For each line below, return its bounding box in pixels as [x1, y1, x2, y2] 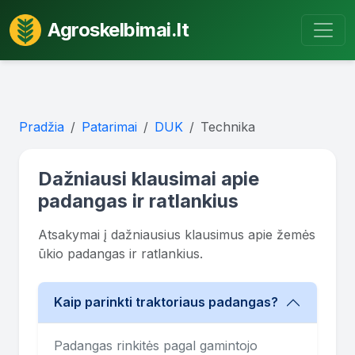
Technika [200, 118, 255, 135]
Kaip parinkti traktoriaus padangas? [54, 294, 278, 311]
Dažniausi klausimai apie [38, 166, 259, 190]
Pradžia [19, 118, 64, 135]
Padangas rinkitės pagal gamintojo [54, 337, 258, 353]
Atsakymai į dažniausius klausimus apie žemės [38, 226, 315, 242]
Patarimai [82, 118, 137, 135]
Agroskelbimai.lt [48, 17, 189, 41]
